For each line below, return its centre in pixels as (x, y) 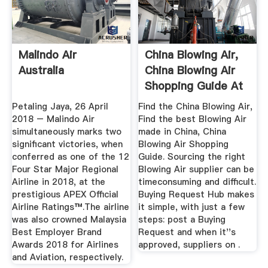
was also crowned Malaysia (69, 220)
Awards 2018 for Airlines (65, 245)
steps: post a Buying (182, 220)
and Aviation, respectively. (67, 258)
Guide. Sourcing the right (192, 157)
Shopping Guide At (194, 86)
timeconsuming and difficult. (197, 182)
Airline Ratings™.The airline (70, 207)
